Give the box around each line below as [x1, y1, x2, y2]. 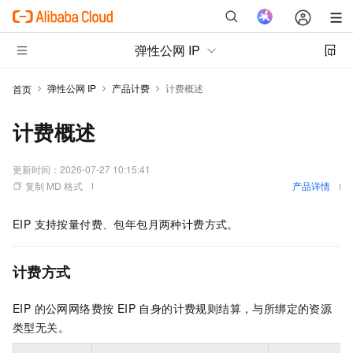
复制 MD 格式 [25, 179, 83, 192]
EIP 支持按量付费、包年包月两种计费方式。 [13, 216, 239, 232]
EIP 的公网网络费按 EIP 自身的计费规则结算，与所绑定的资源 [13, 300, 333, 317]
